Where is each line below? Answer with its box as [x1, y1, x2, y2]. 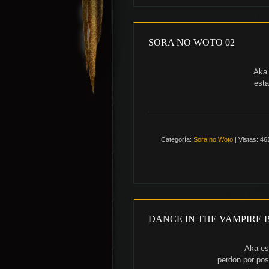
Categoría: [161, 135, 192, 143]
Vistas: [238, 135, 258, 143]
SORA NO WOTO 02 [148, 37, 235, 47]
